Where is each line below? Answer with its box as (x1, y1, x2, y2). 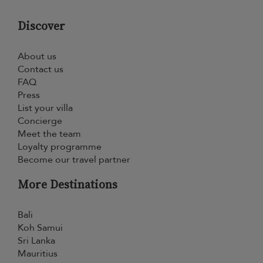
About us (18, 50, 56, 63)
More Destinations (18, 176, 117, 193)
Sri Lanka (18, 234, 55, 247)
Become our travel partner (18, 153, 130, 166)
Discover (18, 18, 65, 34)
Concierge (18, 114, 62, 127)
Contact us (18, 63, 63, 76)
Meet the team (18, 127, 81, 140)
